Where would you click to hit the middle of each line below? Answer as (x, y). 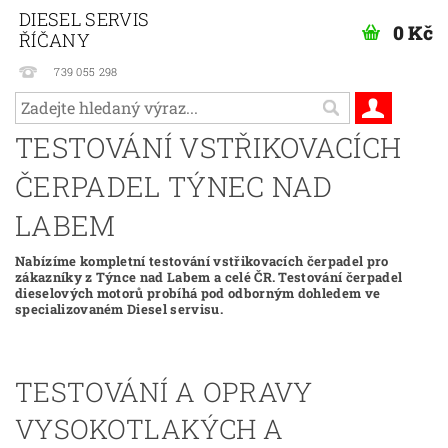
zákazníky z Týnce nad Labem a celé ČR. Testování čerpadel (209, 276)
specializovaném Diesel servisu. (119, 308)
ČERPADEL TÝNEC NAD (174, 186)
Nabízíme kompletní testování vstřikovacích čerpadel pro (202, 260)
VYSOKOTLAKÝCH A (149, 428)
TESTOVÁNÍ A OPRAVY (164, 391)
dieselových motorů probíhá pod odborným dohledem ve (198, 292)
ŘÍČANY (54, 40)
